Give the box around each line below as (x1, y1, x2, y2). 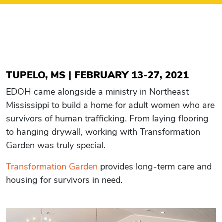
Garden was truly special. (6, 139, 106, 151)
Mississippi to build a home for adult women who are (6, 99, 215, 111)
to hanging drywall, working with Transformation (6, 126, 200, 138)
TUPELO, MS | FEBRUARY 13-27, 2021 (6, 68, 189, 82)
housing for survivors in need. (6, 174, 122, 186)
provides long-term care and (98, 161, 212, 172)
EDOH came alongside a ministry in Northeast (6, 86, 189, 98)
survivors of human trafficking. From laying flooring (6, 112, 209, 124)
